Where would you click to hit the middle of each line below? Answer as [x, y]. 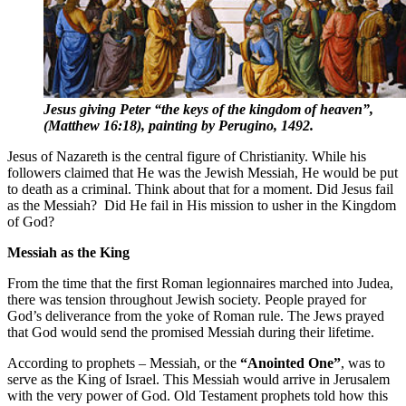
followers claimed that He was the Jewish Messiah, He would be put [203, 173]
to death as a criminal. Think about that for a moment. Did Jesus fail [200, 189]
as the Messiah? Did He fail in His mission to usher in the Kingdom [202, 206]
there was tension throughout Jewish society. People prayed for [187, 300]
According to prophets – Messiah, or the [124, 363]
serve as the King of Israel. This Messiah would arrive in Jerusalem [198, 380]
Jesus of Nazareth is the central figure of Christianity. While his [187, 157]
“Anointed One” [290, 363]
